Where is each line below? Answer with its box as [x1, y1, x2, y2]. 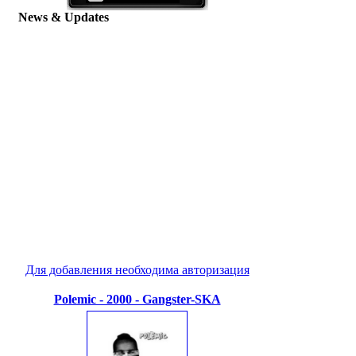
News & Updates [17, 10, 109, 24]
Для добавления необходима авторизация [25, 263, 250, 277]
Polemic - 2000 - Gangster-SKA [53, 292, 221, 306]
